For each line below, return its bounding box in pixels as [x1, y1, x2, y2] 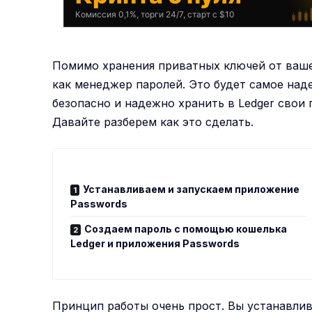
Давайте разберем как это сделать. [52, 114, 254, 129]
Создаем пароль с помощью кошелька [84, 222, 288, 235]
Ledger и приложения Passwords [70, 237, 240, 249]
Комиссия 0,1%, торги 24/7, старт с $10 [75, 9, 235, 20]
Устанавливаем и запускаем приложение [83, 182, 300, 195]
